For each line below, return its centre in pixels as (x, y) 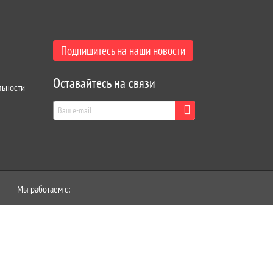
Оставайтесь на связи (105, 83)
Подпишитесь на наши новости (123, 51)
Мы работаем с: (43, 189)
